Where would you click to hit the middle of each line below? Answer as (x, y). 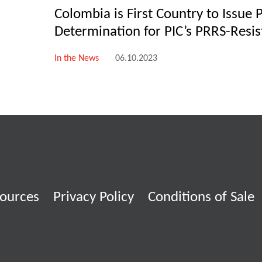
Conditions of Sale (201, 198)
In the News (76, 58)
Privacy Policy (94, 198)
